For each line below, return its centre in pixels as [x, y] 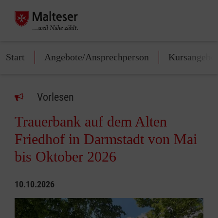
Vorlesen [55, 97]
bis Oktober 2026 [65, 156]
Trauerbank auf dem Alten [91, 121]
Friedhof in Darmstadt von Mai [106, 139]
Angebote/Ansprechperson [97, 57]
